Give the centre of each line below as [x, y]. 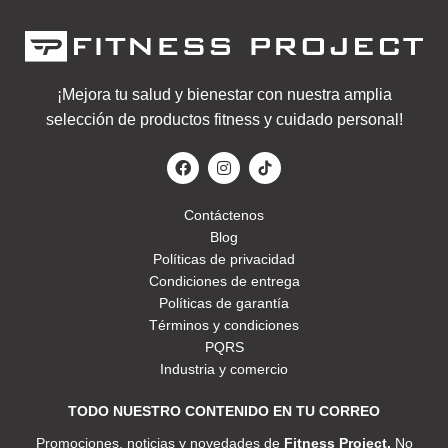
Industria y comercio [224, 369]
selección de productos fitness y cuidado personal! [224, 120]
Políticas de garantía [224, 303]
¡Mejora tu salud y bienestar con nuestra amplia [224, 95]
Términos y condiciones [224, 325]
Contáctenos [224, 215]
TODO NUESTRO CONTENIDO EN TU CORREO [224, 411]
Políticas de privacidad [224, 259]
